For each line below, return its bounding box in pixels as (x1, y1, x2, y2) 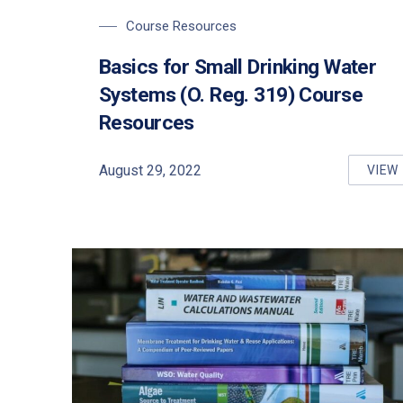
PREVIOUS (26, 116, 101, 133)
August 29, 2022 (99, 161, 201, 179)
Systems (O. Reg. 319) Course (99, 83, 363, 107)
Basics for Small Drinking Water (99, 55, 377, 79)
